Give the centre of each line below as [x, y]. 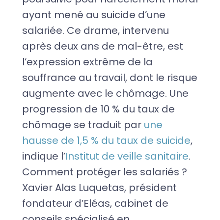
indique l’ [43, 156]
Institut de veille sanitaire [127, 156]
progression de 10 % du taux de [98, 109]
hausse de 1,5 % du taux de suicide [106, 140]
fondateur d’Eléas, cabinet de [95, 203]
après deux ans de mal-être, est [102, 46]
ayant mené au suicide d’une [94, 14]
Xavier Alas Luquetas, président [99, 187]
